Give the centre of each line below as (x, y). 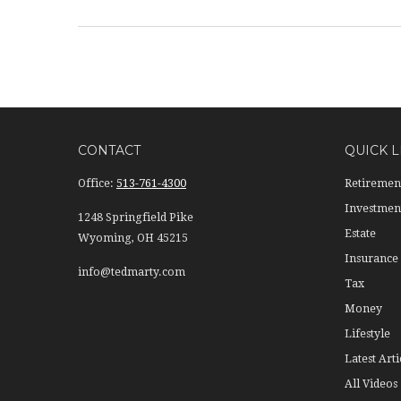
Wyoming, (106, 238)
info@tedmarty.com (132, 272)
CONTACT (109, 150)
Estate (360, 234)
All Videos (371, 384)
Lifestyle (367, 334)
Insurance (371, 259)
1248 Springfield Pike (136, 218)
